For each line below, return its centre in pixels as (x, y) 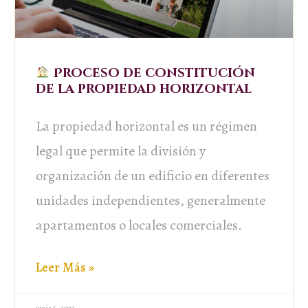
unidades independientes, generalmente (151, 200)
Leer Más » (65, 267)
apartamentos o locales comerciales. (139, 225)
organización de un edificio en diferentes (153, 175)
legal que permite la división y (121, 151)
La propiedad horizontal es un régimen (146, 126)
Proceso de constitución (152, 73)
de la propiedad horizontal (144, 89)
